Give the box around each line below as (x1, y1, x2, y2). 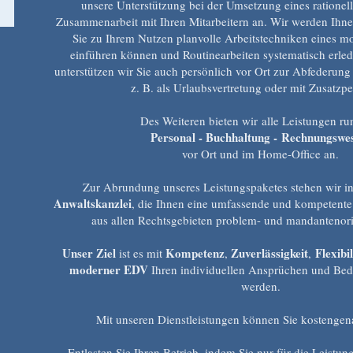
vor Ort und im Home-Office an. (182, 146, 340, 162)
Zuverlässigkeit (231, 244, 309, 262)
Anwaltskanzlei (54, 195, 132, 212)
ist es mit (116, 245, 166, 261)
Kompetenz (165, 244, 225, 262)
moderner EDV (69, 261, 148, 278)
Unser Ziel (62, 244, 117, 262)
